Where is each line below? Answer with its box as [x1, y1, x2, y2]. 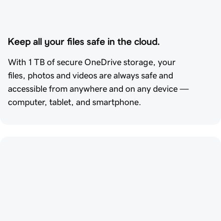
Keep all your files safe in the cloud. [8, 36, 160, 46]
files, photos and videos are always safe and [8, 71, 173, 80]
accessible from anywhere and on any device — [8, 84, 189, 93]
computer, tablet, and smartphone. [8, 97, 141, 107]
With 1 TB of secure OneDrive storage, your [8, 57, 176, 67]
